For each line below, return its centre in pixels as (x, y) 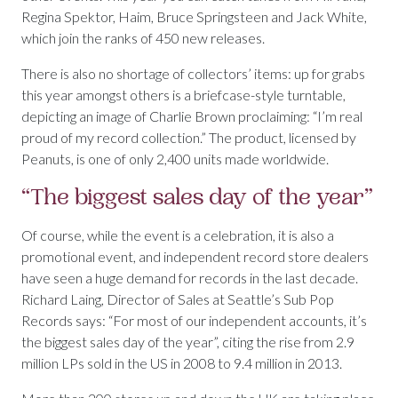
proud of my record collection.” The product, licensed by (189, 138)
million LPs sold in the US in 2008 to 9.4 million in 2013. (182, 363)
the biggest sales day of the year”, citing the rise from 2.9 (188, 342)
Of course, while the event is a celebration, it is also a (178, 235)
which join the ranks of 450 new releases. (143, 38)
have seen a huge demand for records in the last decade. (190, 278)
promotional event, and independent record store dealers (195, 257)
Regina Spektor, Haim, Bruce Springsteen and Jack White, (194, 17)
